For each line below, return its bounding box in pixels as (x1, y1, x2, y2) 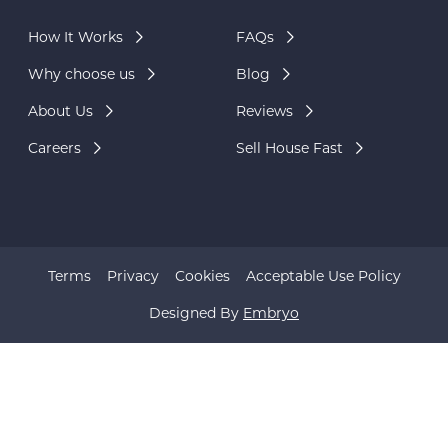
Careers (28, 138, 81, 157)
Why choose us (28, 64, 135, 83)
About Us (28, 101, 93, 120)
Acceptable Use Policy (245, 267, 401, 286)
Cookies (174, 267, 230, 286)
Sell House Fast (236, 138, 343, 157)
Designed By (149, 304, 243, 323)
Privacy (106, 267, 159, 286)
